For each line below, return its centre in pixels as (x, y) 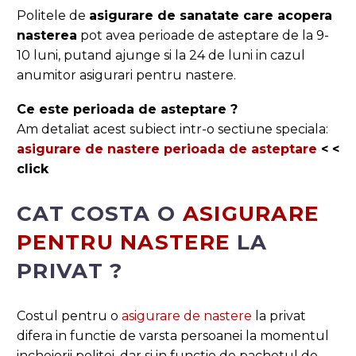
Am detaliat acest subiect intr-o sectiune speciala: (172, 129)
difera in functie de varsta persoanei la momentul (173, 335)
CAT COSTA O (100, 213)
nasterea (47, 36)
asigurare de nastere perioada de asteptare (167, 149)
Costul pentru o (69, 315)
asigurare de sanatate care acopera (211, 16)
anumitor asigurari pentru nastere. (126, 75)
